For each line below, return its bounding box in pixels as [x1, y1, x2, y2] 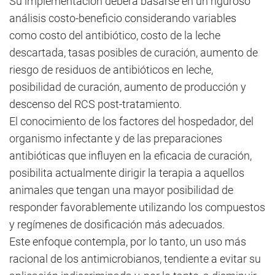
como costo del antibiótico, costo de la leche [9, 29, 220, 42]
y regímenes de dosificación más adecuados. [9, 218, 225, 231]
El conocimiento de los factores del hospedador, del [9, 115, 254, 128]
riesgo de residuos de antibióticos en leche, [9, 63, 213, 76]
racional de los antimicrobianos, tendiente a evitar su [9, 252, 261, 265]
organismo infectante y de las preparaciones [9, 132, 222, 145]
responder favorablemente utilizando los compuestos [9, 201, 265, 214]
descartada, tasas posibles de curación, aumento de [9, 46, 258, 59]
